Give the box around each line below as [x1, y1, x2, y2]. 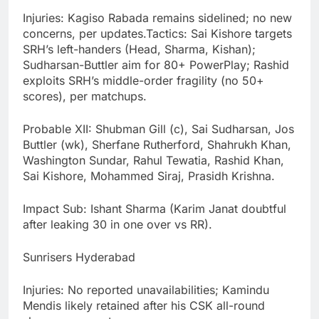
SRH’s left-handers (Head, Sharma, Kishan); [23, 41, 256, 56]
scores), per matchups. [23, 88, 147, 103]
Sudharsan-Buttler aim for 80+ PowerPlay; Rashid [23, 57, 289, 72]
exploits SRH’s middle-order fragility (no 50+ [23, 73, 264, 88]
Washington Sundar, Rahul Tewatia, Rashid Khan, [23, 152, 284, 167]
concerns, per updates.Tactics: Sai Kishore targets [23, 26, 292, 41]
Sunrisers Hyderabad [23, 249, 135, 264]
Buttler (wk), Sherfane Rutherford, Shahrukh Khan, [23, 137, 291, 152]
